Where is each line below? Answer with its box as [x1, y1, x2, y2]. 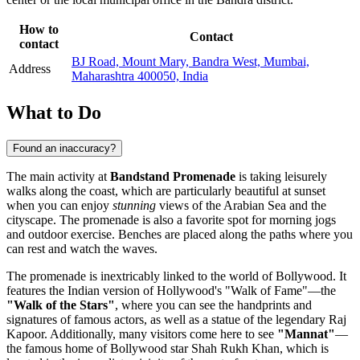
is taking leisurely [235, 169, 327, 183]
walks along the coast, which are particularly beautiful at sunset [6, 183, 325, 198]
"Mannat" [277, 326, 335, 341]
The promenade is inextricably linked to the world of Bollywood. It [6, 268, 346, 283]
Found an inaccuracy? [13, 141, 116, 154]
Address [9, 61, 51, 76]
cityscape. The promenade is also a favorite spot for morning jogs [6, 212, 336, 227]
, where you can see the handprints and [115, 297, 312, 312]
